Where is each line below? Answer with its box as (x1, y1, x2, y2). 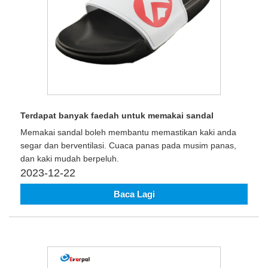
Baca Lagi (113, 188, 155, 199)
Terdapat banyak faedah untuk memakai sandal (20, 111, 214, 121)
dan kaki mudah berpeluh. (20, 154, 119, 164)
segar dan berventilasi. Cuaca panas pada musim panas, (20, 141, 236, 151)
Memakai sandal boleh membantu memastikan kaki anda (20, 127, 236, 138)
